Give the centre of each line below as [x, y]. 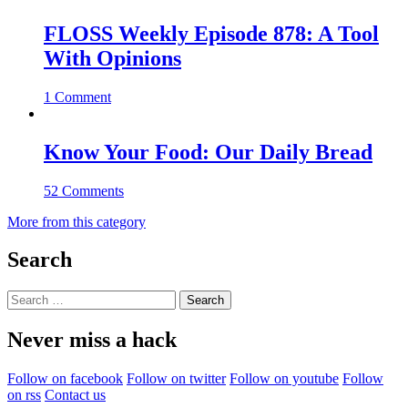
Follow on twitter [176, 379]
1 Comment [77, 97]
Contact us [75, 395]
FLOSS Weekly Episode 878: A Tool [211, 33]
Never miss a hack [92, 340]
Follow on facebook [65, 379]
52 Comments [84, 190]
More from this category [76, 221]
